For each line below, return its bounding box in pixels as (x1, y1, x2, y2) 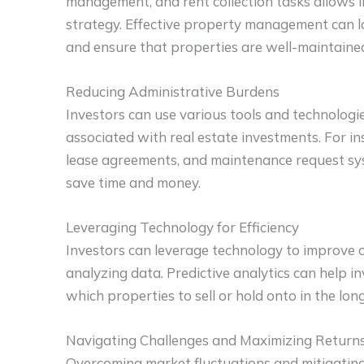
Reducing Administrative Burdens (66, 83, 279, 101)
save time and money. (66, 174, 201, 192)
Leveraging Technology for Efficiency (66, 219, 299, 236)
